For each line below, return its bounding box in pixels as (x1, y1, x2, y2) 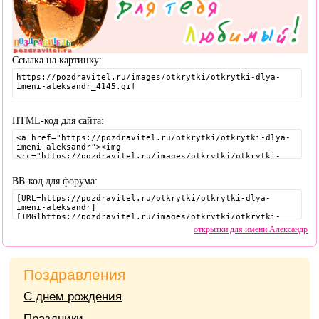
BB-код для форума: (12, 175, 98, 187)
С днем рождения (23, 290, 122, 303)
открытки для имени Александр (194, 224, 308, 234)
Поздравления (23, 266, 126, 283)
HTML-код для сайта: (12, 115, 105, 126)
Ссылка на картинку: (12, 54, 103, 66)
